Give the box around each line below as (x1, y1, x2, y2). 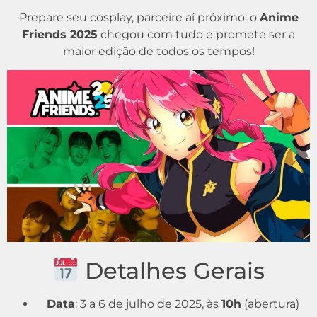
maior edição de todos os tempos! (62, 44, 255, 58)
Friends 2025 (22, 27, 98, 41)
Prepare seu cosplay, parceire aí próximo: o (18, 10, 260, 24)
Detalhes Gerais (78, 256, 265, 284)
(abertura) (241, 296, 299, 311)
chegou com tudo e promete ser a (98, 27, 295, 41)
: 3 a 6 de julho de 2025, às (74, 296, 221, 311)
